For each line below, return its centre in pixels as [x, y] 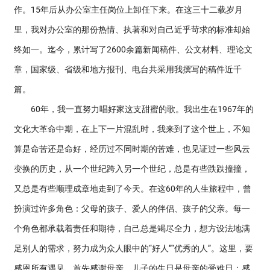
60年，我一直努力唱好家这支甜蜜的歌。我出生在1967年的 [134, 109]
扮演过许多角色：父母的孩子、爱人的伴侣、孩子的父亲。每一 [132, 209]
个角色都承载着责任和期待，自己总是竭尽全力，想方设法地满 [132, 228]
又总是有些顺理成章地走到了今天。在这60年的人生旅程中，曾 [133, 189]
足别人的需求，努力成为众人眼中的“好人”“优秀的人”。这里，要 [133, 248]
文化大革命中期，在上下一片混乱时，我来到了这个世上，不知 [132, 129]
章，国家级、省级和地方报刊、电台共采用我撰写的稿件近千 [128, 69]
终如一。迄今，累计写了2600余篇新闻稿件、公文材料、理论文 [133, 49]
